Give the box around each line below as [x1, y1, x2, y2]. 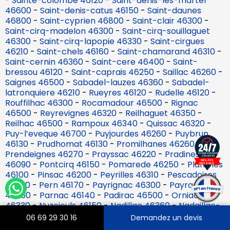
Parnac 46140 [40, 189, 95, 201]
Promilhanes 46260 [117, 138, 195, 150]
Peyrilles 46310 [100, 168, 159, 181]
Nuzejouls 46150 [39, 199, 102, 212]
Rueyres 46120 [89, 86, 146, 99]
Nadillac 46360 [110, 199, 170, 212]
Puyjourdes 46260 [95, 127, 166, 140]
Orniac [171, 189, 199, 201]
